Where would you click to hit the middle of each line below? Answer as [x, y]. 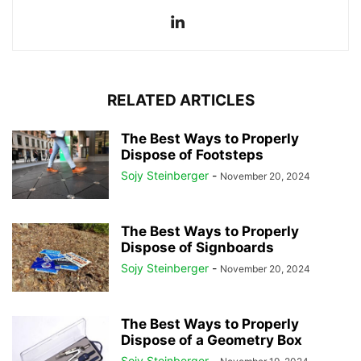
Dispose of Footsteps [192, 154]
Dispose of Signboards [197, 247]
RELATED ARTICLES [180, 100]
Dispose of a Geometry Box [212, 340]
